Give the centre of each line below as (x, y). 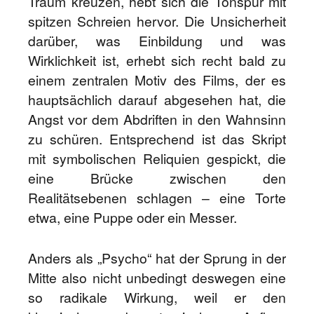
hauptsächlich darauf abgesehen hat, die (157, 100)
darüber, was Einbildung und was (157, 41)
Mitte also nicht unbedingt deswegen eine (157, 278)
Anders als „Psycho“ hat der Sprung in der (157, 258)
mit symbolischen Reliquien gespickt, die (157, 158)
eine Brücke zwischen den (157, 178)
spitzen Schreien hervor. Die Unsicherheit (157, 21)
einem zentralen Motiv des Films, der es (157, 80)
